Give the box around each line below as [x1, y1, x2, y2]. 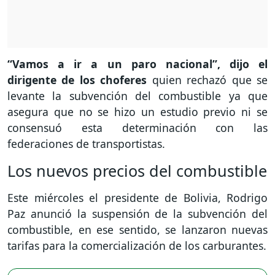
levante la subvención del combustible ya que [7, 88, 268, 104]
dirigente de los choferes [7, 72, 152, 88]
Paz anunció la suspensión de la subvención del [7, 206, 268, 222]
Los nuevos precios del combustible [7, 160, 267, 182]
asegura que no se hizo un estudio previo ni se [7, 104, 268, 120]
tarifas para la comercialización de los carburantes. [7, 238, 266, 254]
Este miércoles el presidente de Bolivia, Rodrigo [7, 190, 268, 206]
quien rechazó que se [152, 72, 268, 88]
